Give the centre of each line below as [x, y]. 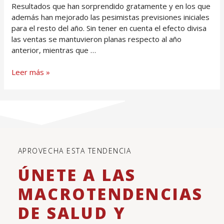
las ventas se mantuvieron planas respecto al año [97, 39]
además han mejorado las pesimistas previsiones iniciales [111, 17]
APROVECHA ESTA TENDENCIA [74, 151]
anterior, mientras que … [54, 50]
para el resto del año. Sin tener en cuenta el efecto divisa [109, 28]
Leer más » [31, 72]
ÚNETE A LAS [77, 175]
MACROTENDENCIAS [110, 194]
